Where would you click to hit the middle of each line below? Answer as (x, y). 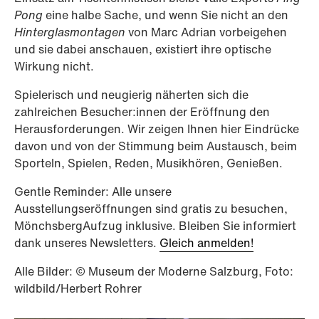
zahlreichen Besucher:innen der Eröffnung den (142, 112)
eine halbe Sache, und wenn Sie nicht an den (167, 15)
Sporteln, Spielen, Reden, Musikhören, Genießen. (148, 163)
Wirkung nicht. (54, 67)
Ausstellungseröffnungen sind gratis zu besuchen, (151, 209)
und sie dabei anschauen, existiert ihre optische (143, 49)
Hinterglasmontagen (71, 32)
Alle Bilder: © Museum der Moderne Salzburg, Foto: (154, 272)
